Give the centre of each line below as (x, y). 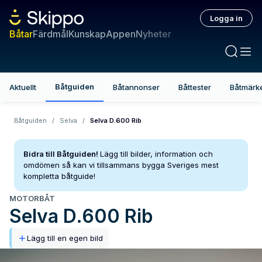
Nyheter (154, 34)
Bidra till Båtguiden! (61, 154)
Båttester (195, 87)
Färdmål (51, 34)
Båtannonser (136, 87)
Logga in (226, 18)
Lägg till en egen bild (65, 238)
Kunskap (87, 34)
